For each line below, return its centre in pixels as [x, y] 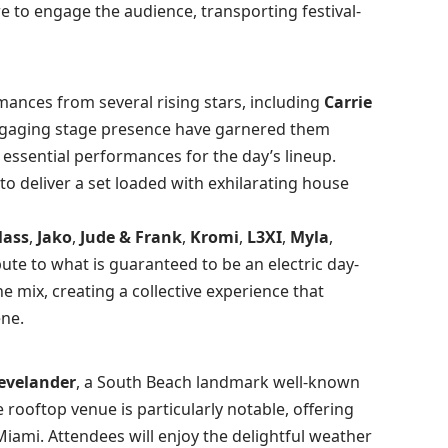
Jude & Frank [130, 237]
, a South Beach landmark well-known [217, 382]
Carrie [347, 102]
